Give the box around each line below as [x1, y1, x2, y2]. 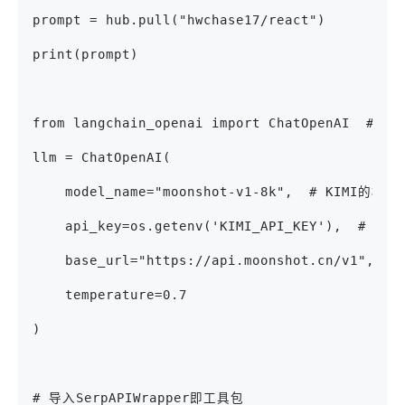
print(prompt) [33, 47, 138, 62]
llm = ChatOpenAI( [33, 150, 171, 165]
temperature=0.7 [33, 287, 187, 303]
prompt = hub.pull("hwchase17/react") [33, 13, 325, 28]
